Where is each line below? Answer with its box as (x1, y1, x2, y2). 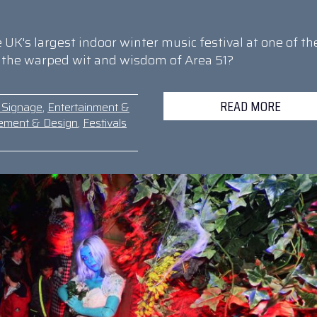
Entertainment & (47, 98, 129, 116)
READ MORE (220, 95, 281, 118)
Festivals (83, 113, 127, 132)
